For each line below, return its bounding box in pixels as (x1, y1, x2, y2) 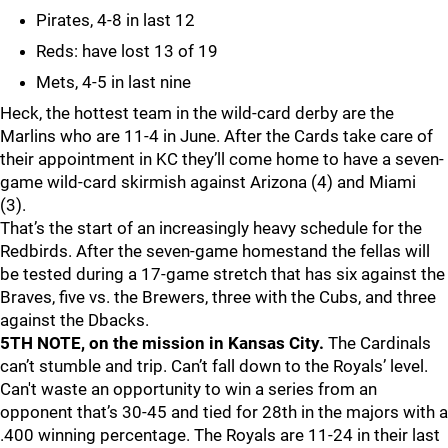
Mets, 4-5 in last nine (36, 72, 195, 92)
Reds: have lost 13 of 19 (36, 41, 222, 61)
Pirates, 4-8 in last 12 (36, 10, 195, 30)
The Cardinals (324, 333, 431, 353)
